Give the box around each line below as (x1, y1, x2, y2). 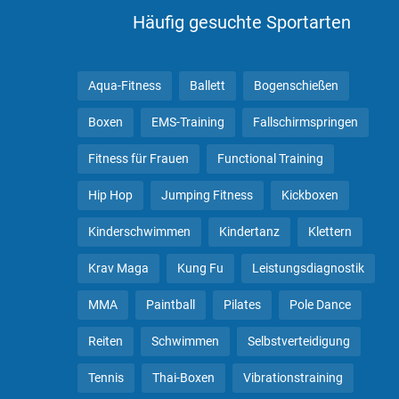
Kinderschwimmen (88, 224, 191, 239)
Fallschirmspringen (253, 115, 358, 129)
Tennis (88, 370, 124, 385)
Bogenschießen (254, 78, 338, 93)
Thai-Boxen (152, 370, 215, 385)
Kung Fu (177, 261, 224, 275)
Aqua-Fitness (88, 78, 161, 93)
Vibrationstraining (243, 370, 343, 385)
